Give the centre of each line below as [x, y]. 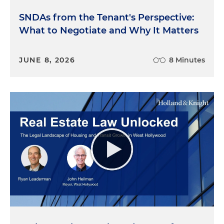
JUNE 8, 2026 [47, 60]
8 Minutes [187, 60]
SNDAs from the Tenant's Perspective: [106, 17]
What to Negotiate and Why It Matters [109, 30]
